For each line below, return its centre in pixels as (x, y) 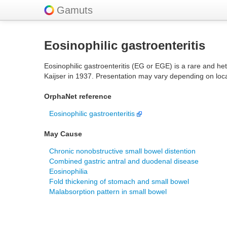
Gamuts (75, 10)
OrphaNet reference (78, 96)
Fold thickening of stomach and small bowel (119, 181)
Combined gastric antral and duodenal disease (124, 161)
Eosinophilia (68, 171)
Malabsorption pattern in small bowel (108, 192)
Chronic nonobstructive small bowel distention (122, 151)
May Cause (63, 134)
